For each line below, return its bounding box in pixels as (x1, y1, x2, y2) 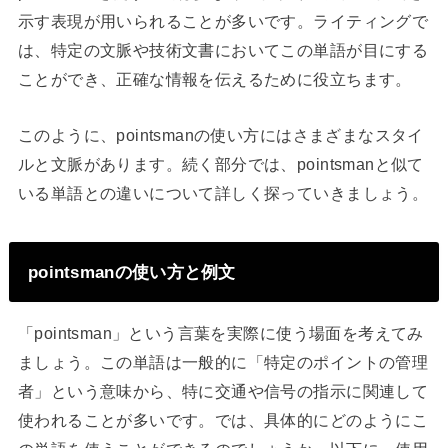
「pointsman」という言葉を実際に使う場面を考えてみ (17, 324, 424, 343)
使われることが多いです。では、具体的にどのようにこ (17, 411, 429, 430)
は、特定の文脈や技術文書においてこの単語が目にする (17, 41, 429, 60)
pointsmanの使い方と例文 (27, 261, 236, 282)
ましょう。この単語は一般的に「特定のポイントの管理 (17, 353, 429, 372)
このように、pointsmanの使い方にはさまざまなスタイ (17, 125, 424, 144)
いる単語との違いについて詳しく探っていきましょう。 (17, 183, 429, 202)
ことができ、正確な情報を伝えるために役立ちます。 (17, 70, 412, 89)
